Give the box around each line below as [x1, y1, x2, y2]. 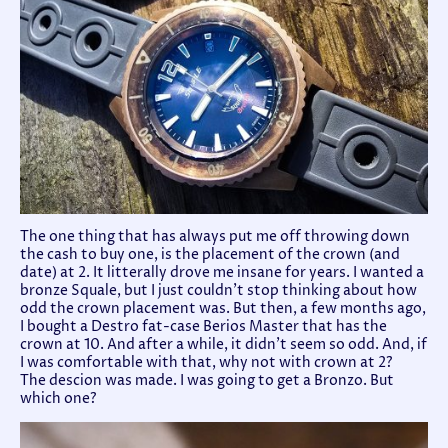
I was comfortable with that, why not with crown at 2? [20, 353, 393, 372]
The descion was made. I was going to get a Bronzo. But [20, 371, 394, 390]
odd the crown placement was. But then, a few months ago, [20, 299, 426, 318]
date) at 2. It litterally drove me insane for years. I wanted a [20, 263, 424, 282]
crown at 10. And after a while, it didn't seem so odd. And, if [20, 335, 427, 354]
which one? [20, 389, 97, 408]
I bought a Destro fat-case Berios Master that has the [20, 317, 387, 336]
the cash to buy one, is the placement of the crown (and [20, 245, 400, 264]
